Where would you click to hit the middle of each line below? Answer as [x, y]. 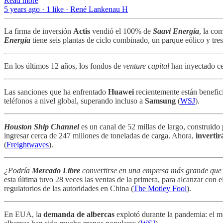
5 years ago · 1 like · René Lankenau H [66, 9]
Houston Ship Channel [42, 126]
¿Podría [18, 170]
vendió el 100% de [121, 31]
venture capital [146, 66]
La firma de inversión [39, 31]
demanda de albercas [79, 214]
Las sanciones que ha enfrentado [56, 92]
